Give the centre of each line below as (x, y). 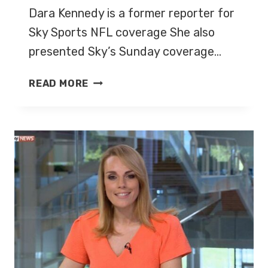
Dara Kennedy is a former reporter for (132, 13)
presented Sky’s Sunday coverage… (125, 52)
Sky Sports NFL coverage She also (122, 33)
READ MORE (59, 84)
